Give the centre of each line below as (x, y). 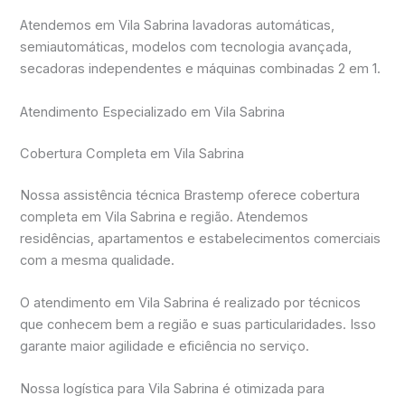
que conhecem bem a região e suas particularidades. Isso (198, 324)
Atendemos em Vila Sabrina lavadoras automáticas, (178, 26)
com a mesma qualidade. (98, 260)
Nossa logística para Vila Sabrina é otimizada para (173, 389)
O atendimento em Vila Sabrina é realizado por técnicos (191, 302)
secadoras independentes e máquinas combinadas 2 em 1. (201, 69)
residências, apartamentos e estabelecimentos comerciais (201, 238)
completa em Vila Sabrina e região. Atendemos (165, 217)
